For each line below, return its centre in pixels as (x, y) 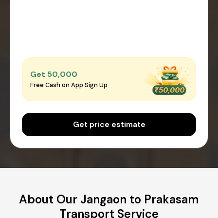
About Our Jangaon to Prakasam (109, 199)
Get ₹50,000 (54, 74)
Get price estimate (109, 124)
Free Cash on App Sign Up (69, 85)
